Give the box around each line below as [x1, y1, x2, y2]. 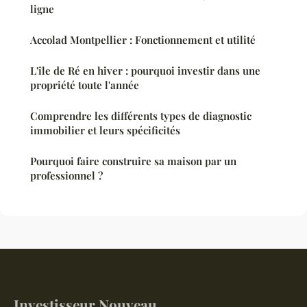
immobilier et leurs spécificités [30, 123, 180, 137]
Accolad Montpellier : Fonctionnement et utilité [30, 32, 256, 47]
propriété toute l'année [30, 77, 139, 92]
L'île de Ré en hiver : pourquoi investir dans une [30, 63, 260, 77]
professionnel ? [30, 168, 103, 182]
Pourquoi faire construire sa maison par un [30, 153, 236, 168]
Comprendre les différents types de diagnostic [30, 108, 251, 123]
